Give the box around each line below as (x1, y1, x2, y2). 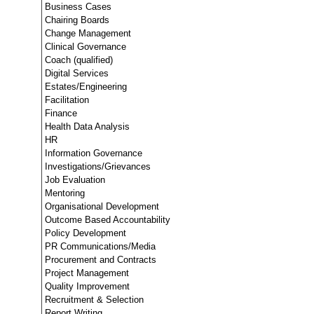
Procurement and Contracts (45, 254, 156, 265)
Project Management (45, 268, 129, 278)
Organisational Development (45, 201, 159, 212)
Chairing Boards (45, 15, 109, 25)
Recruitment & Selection (45, 294, 144, 305)
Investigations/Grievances (45, 161, 151, 172)
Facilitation (45, 95, 89, 105)
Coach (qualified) (45, 55, 113, 65)
